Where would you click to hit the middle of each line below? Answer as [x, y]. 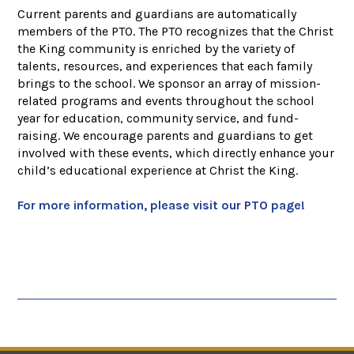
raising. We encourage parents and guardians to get [166, 136]
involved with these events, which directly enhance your [176, 153]
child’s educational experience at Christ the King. [160, 171]
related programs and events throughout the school [166, 101]
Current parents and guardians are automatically [157, 14]
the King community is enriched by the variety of [156, 49]
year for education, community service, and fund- [158, 119]
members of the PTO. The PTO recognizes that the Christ [176, 32]
